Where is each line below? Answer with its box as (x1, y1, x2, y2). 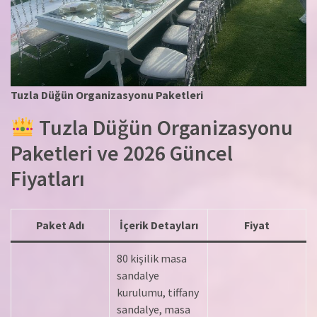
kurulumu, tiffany (117, 285, 199, 300)
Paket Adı (36, 218, 84, 233)
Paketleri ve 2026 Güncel (11, 139, 233, 167)
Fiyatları (11, 165, 85, 192)
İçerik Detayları (119, 218, 198, 233)
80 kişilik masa (117, 251, 187, 266)
